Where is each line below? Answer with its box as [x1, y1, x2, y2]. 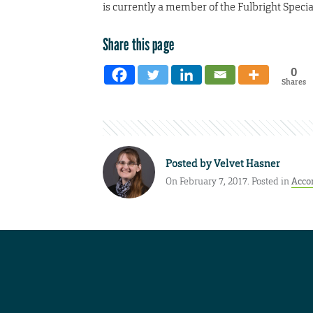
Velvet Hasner [214, 156, 280, 170]
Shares [281, 76, 306, 87]
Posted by [166, 156, 214, 170]
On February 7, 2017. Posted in [166, 175, 291, 188]
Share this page [103, 34, 174, 54]
